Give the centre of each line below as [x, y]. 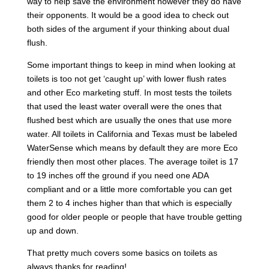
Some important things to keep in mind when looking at [131, 65]
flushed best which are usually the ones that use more [129, 120]
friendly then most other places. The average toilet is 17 [132, 162]
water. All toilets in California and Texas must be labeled [132, 134]
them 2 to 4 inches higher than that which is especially [129, 203]
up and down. [53, 231]
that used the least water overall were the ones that [124, 106]
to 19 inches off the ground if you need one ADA [117, 175]
